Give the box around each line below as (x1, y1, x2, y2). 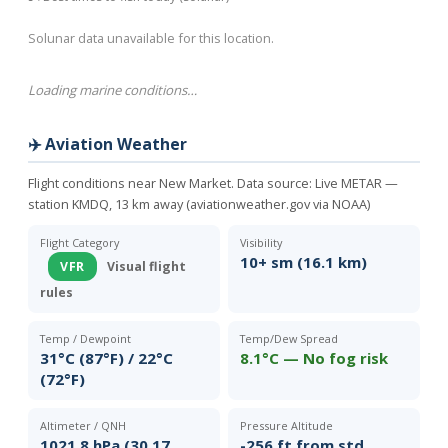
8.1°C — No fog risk (240, 347, 388, 368)
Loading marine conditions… (28, 80, 197, 99)
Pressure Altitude (240, 417, 333, 433)
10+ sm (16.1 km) (240, 251, 367, 272)
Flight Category (40, 234, 119, 250)
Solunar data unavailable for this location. (28, 28, 274, 47)
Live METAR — (315, 173, 398, 192)
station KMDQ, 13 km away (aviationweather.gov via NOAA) (28, 194, 370, 213)
